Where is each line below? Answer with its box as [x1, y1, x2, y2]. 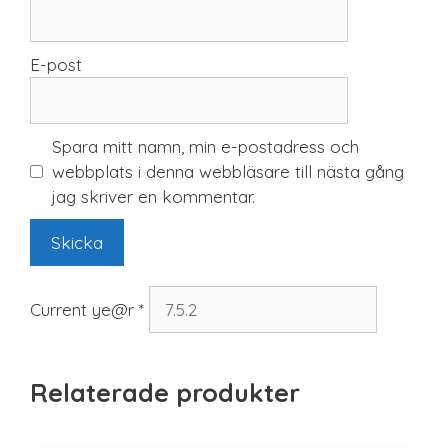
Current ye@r [30, 299, 139, 321]
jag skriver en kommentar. [51, 186, 255, 208]
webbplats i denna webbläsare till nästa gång [51, 161, 404, 183]
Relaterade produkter [30, 377, 300, 409]
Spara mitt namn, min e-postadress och [51, 136, 359, 158]
